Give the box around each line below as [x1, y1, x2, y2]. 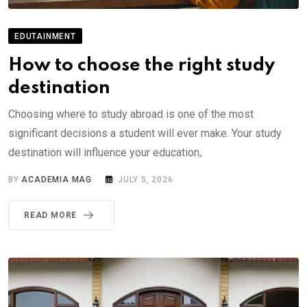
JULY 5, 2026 [118, 174, 173, 184]
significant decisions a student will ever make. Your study [8, 126, 282, 140]
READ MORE [24, 210, 77, 220]
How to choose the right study [8, 56, 275, 75]
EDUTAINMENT [14, 31, 76, 41]
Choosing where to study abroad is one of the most [8, 107, 254, 121]
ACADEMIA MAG [21, 174, 93, 184]
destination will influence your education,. [8, 145, 204, 159]
